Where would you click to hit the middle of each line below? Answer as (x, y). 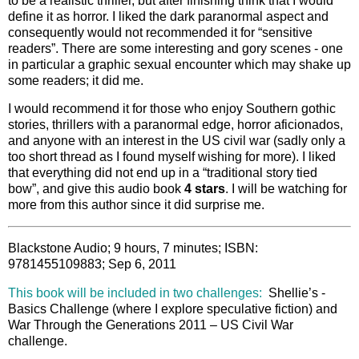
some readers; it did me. (76, 80)
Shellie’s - (294, 292)
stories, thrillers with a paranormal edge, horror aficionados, (175, 125)
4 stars (205, 189)
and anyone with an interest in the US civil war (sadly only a (177, 141)
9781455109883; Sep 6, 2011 (92, 264)
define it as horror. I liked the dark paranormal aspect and (168, 16)
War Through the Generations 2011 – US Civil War (151, 325)
